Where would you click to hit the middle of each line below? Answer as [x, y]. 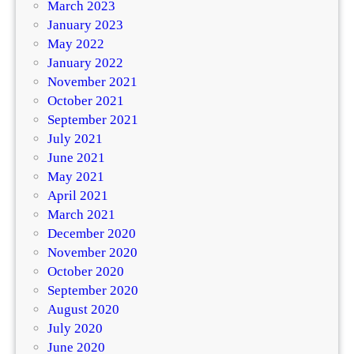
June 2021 [76, 157]
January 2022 [85, 62]
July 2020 [75, 328]
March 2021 [81, 214]
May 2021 [76, 176]
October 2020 [86, 271]
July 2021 [75, 138]
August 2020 [83, 309]
